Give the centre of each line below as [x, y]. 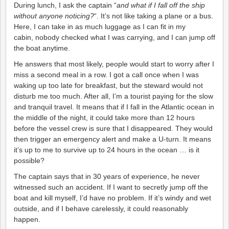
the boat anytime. [42, 48]
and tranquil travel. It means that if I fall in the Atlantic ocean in [114, 107]
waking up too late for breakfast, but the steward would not [108, 85]
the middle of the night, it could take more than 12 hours [104, 117]
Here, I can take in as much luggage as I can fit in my [100, 26]
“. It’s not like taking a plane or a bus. [154, 16]
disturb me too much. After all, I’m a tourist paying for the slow [113, 96]
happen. [27, 219]
